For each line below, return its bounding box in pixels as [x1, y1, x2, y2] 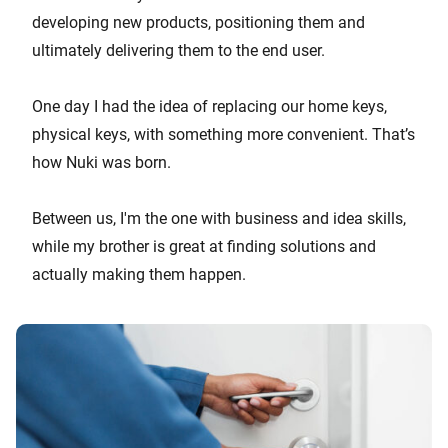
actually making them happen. [32, 264, 246, 284]
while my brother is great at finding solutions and [32, 236, 376, 256]
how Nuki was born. [32, 152, 171, 172]
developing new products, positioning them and [32, 12, 365, 32]
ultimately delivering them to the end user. [32, 40, 325, 60]
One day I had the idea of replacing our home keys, [32, 96, 387, 116]
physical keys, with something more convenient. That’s [32, 124, 415, 144]
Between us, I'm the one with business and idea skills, [32, 208, 406, 228]
